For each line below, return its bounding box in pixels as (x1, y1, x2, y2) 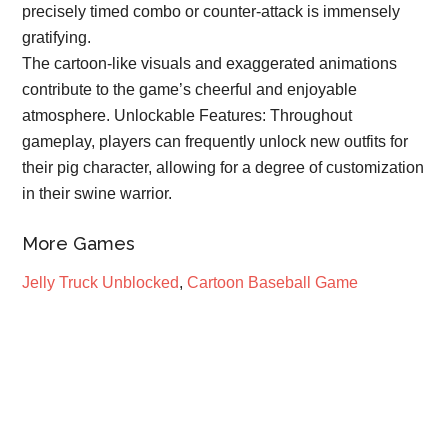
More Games (22, 233, 136, 254)
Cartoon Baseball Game (187, 274, 359, 291)
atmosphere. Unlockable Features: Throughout (22, 107, 353, 124)
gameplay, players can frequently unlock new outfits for (22, 133, 409, 150)
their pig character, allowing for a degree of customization (22, 159, 425, 176)
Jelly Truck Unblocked (22, 274, 180, 291)
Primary (21, 381, 129, 416)
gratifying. (22, 29, 92, 46)
